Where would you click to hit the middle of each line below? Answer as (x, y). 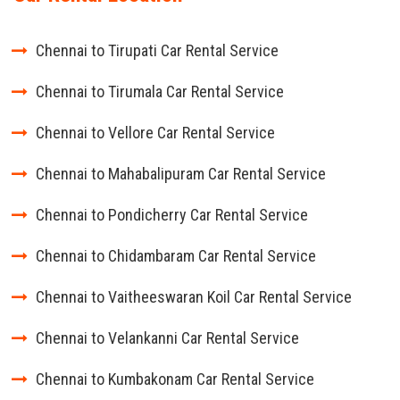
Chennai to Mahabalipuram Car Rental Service (181, 174)
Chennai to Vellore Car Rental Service (155, 133)
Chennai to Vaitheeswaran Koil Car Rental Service (194, 297)
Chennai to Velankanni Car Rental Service (167, 338)
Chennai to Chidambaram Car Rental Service (176, 256)
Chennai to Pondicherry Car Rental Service (172, 215)
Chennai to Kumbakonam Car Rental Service (175, 379)
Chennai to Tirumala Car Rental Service (160, 92)
